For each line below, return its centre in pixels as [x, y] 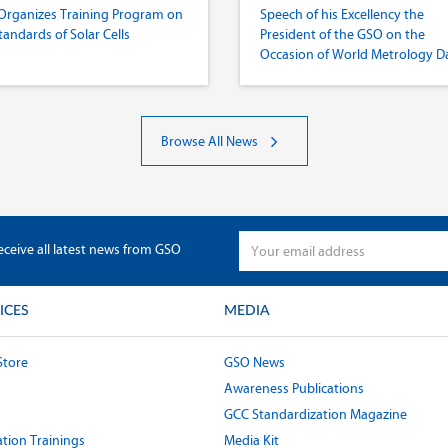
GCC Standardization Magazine [315, 414]
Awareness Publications [294, 388]
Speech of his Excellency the [342, 14]
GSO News [254, 362]
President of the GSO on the [342, 34]
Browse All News [210, 141]
